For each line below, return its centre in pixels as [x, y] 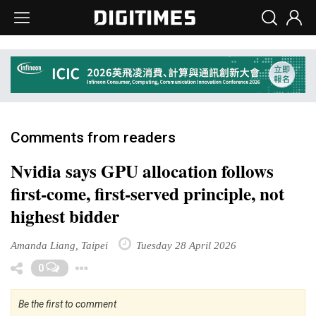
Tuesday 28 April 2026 [185, 245]
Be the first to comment [67, 304]
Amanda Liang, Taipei [59, 245]
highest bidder [65, 216]
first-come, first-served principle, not [147, 193]
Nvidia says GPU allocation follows [142, 171]
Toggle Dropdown [168, 265]
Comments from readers [93, 137]
